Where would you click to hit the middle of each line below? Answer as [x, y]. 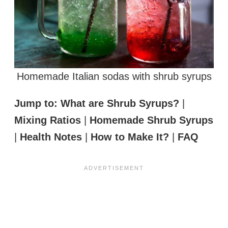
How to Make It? [130, 137]
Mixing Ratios [48, 120]
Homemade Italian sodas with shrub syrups [114, 76]
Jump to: [36, 103]
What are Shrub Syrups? [120, 103]
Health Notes [51, 137]
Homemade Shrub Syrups [151, 120]
